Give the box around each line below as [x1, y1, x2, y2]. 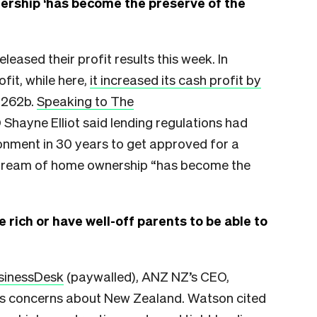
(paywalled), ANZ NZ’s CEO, [64, 267, 229, 284]
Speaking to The [37, 92, 134, 109]
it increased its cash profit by [90, 71, 261, 88]
